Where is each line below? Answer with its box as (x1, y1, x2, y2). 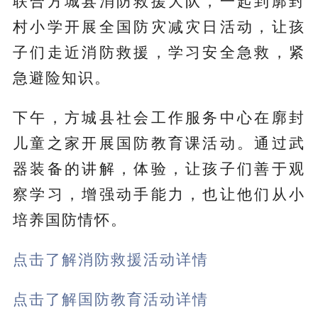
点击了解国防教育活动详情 (12, 289, 209, 308)
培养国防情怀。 (12, 209, 127, 229)
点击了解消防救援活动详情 (12, 249, 209, 268)
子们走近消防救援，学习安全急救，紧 (12, 42, 306, 61)
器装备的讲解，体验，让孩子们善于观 (12, 158, 306, 177)
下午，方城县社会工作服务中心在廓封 (12, 107, 306, 126)
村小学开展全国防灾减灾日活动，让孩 (12, 16, 306, 35)
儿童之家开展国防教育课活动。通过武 (12, 133, 306, 152)
